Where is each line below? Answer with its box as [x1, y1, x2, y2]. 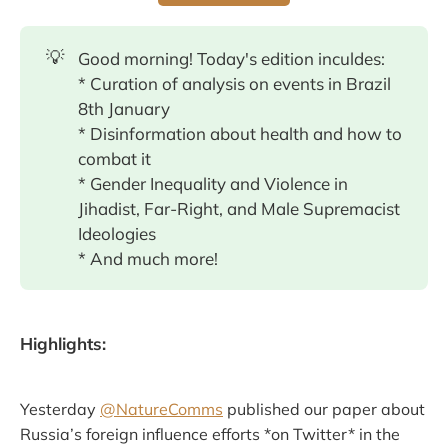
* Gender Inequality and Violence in [78, 172, 349, 194]
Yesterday [20, 398, 100, 419]
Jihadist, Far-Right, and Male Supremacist [78, 197, 401, 219]
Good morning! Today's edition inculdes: [78, 47, 386, 69]
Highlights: [20, 332, 106, 354]
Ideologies [78, 222, 157, 244]
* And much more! [78, 247, 223, 269]
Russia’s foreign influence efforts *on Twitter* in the [20, 423, 400, 444]
